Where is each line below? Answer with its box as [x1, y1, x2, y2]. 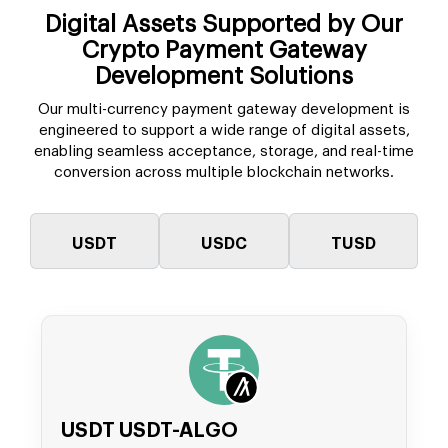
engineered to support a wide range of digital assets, [38, 123, 410, 139]
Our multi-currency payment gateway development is [38, 102, 410, 118]
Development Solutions [95, 64, 353, 89]
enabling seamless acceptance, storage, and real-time [34, 144, 414, 160]
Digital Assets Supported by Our [45, 12, 403, 37]
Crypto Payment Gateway [81, 38, 367, 63]
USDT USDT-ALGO [61, 421, 238, 442]
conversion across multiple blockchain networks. [54, 165, 394, 181]
